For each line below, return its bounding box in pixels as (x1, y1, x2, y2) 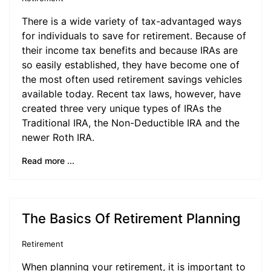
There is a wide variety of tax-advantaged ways (22, 15, 241, 27)
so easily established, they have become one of (22, 59, 240, 71)
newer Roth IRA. (22, 131, 94, 143)
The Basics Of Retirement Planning (22, 211, 241, 226)
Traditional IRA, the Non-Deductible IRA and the (22, 117, 240, 129)
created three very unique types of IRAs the (22, 102, 221, 114)
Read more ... (22, 155, 74, 166)
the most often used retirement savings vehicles (22, 73, 242, 85)
